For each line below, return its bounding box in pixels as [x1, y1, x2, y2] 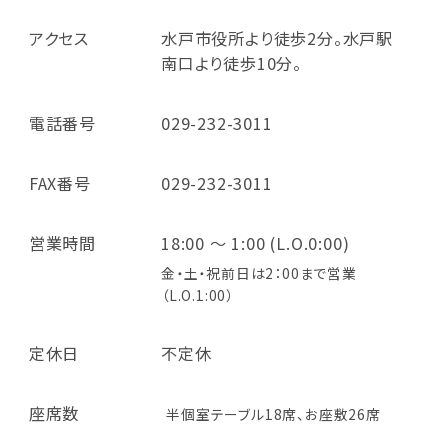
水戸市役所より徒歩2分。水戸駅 [160, 25, 393, 50]
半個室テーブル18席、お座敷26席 [166, 403, 381, 424]
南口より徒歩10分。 [160, 50, 302, 75]
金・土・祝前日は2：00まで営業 [160, 263, 357, 284]
